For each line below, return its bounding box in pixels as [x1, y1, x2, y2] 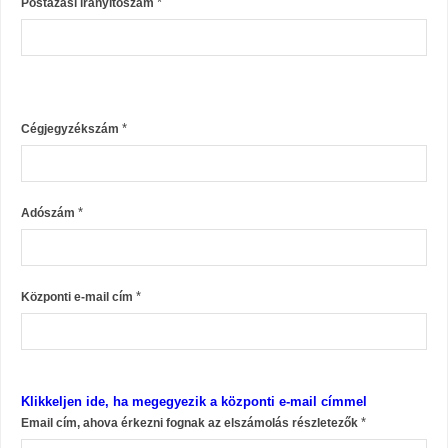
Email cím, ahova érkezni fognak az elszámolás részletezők [21, 416, 361, 430]
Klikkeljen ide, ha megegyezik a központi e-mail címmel [21, 394, 367, 409]
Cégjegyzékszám [21, 122, 122, 136]
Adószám [21, 206, 78, 220]
